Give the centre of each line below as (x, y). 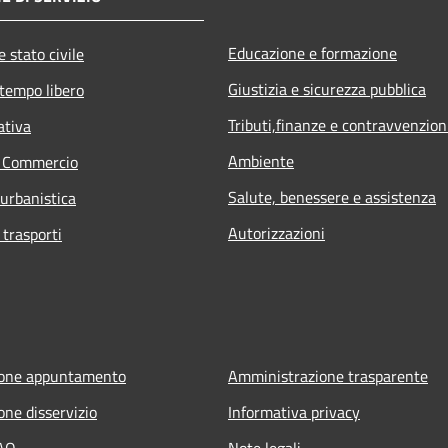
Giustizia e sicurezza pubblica (327, 88)
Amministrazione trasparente (328, 375)
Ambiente (261, 160)
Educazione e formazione (312, 52)
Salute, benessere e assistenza (332, 196)
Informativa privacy (294, 411)
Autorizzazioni (276, 232)
